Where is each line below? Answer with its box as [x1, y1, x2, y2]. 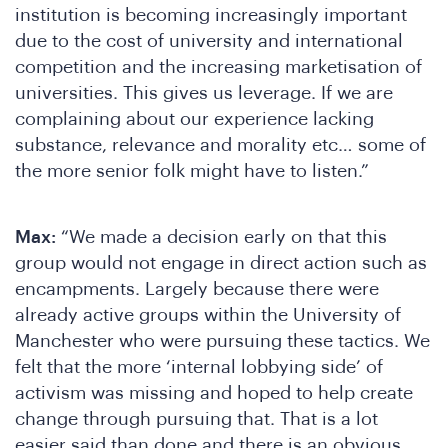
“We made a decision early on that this [56, 228, 387, 247]
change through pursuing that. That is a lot [15, 410, 378, 429]
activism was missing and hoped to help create [15, 384, 413, 403]
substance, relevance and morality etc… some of [15, 135, 426, 154]
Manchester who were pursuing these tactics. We [15, 332, 430, 351]
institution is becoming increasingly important [15, 5, 407, 24]
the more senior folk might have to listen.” [15, 161, 369, 180]
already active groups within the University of [15, 306, 401, 325]
